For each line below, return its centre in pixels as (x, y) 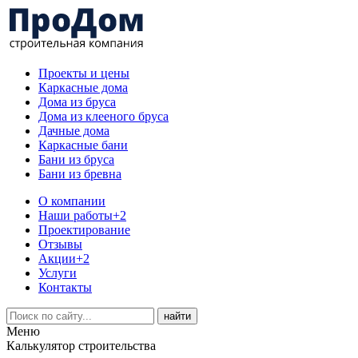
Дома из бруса (77, 102)
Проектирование (84, 230)
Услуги (58, 273)
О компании (72, 201)
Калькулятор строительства (81, 346)
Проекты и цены (84, 73)
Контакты (65, 287)
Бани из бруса (76, 159)
